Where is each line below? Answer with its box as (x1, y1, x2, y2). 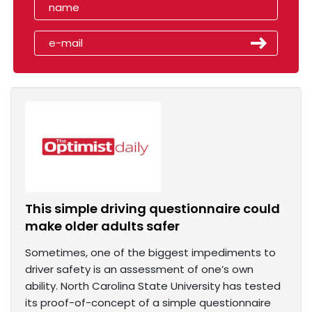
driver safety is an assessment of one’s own (25, 262, 253, 277)
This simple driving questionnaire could (25, 200, 280, 218)
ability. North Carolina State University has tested (25, 279, 281, 294)
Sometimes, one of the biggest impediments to (25, 245, 276, 260)
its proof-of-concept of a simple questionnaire (25, 295, 271, 311)
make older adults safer (25, 217, 180, 235)
